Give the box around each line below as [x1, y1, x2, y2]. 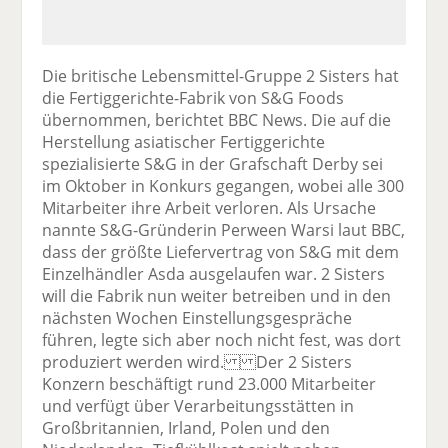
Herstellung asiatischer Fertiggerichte [42, 130, 326, 153]
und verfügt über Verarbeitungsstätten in [42, 394, 355, 417]
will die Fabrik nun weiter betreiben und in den [42, 284, 392, 307]
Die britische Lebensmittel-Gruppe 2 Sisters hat [42, 64, 400, 87]
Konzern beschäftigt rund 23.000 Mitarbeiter [42, 372, 377, 395]
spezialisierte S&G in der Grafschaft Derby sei [42, 152, 384, 175]
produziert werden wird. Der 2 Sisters [42, 350, 353, 373]
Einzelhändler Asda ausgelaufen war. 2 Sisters [42, 262, 386, 285]
